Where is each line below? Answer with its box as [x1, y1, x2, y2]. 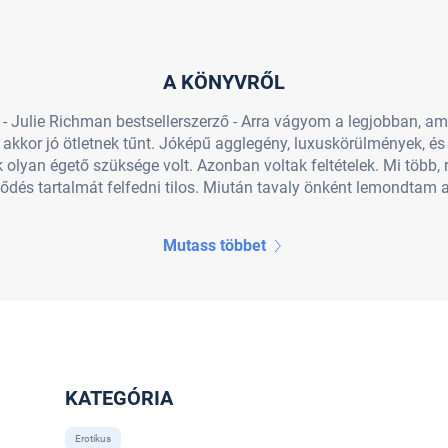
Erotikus [74, 432, 111, 444]
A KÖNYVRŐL [163, 69, 285, 94]
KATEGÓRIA [64, 385, 173, 410]
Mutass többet [162, 235, 266, 255]
